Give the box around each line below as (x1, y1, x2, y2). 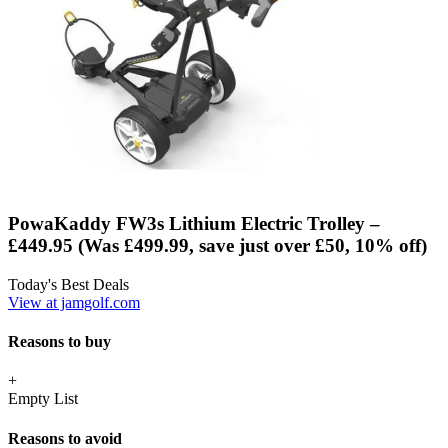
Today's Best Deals (8, 275, 129, 293)
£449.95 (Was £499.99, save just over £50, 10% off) (8, 235, 427, 257)
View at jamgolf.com (8, 293, 140, 311)
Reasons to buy (8, 333, 111, 351)
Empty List (8, 390, 78, 408)
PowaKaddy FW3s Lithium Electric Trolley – (8, 213, 380, 235)
